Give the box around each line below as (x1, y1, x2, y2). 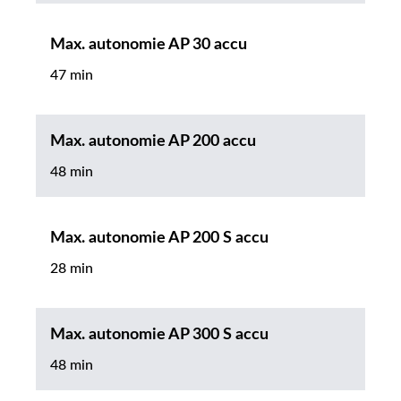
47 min (50, 68, 93, 83)
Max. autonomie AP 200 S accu (50, 230, 269, 247)
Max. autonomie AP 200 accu (50, 133, 256, 150)
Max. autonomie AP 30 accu (50, 37, 247, 54)
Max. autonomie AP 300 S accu (50, 327, 269, 344)
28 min (50, 261, 93, 277)
